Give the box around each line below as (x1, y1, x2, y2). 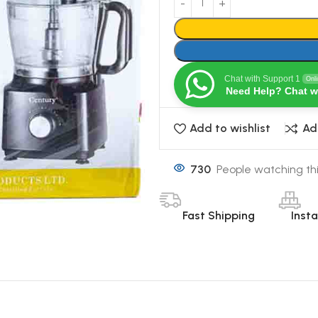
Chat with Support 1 (224, 74, 300, 84)
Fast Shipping (182, 208, 255, 222)
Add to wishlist (190, 121, 271, 135)
